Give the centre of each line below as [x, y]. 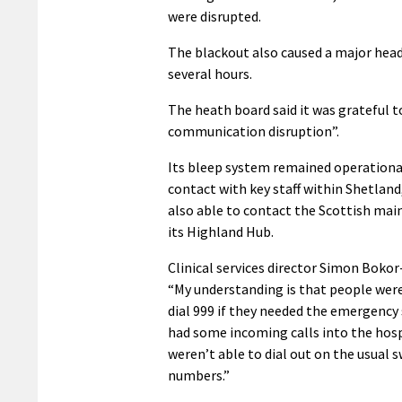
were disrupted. [214, 17]
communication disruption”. [253, 131]
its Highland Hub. [221, 232]
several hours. [210, 74]
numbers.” [199, 376]
